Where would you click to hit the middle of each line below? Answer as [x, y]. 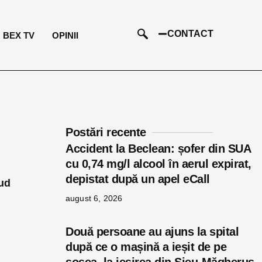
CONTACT [190, 33]
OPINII [65, 35]
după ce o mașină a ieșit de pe [146, 247]
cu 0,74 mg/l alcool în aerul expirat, [158, 164]
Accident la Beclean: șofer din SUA [158, 149]
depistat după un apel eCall [138, 179]
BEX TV [19, 35]
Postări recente [106, 132]
